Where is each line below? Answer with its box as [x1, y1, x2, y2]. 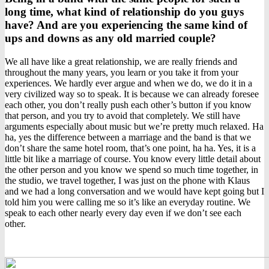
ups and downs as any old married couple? [5, 31, 216, 44]
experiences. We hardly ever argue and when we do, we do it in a [5, 77, 252, 88]
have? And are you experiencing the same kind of [5, 18, 247, 31]
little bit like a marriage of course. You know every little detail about [5, 153, 261, 164]
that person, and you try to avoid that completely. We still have [5, 110, 240, 121]
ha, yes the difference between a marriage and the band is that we [5, 131, 251, 142]
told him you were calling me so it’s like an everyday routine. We [5, 196, 250, 207]
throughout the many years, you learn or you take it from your [5, 67, 238, 77]
